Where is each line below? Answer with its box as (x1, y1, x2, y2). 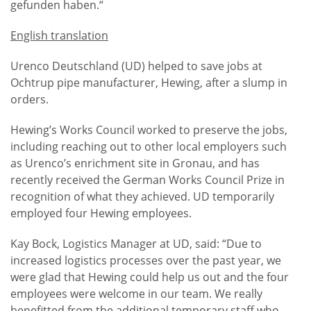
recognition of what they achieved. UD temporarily (10, 189, 274, 204)
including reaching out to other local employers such (10, 139, 287, 154)
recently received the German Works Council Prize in (10, 172, 285, 187)
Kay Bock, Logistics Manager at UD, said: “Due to (10, 236, 262, 251)
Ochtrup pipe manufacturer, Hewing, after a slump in (10, 75, 287, 90)
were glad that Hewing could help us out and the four (10, 269, 289, 285)
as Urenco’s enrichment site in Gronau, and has (10, 155, 260, 171)
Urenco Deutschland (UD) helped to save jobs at (10, 58, 262, 74)
